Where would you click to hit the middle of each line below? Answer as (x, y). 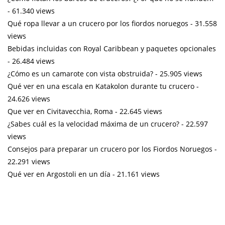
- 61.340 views (31, 11)
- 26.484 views (31, 61)
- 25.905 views (178, 73)
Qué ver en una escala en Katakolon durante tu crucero (101, 86)
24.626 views (29, 98)
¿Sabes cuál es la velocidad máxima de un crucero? (93, 124)
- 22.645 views (138, 111)
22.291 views (29, 161)
